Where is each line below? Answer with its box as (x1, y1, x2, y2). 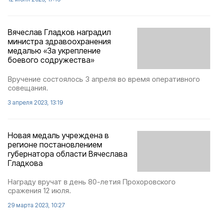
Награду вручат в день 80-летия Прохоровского (8, 177, 176, 186)
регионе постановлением (8, 139, 102, 149)
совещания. (8, 83, 48, 92)
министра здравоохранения (8, 36, 111, 47)
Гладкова (8, 158, 43, 168)
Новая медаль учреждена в (8, 130, 109, 140)
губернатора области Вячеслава (8, 148, 127, 159)
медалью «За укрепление (8, 46, 101, 56)
